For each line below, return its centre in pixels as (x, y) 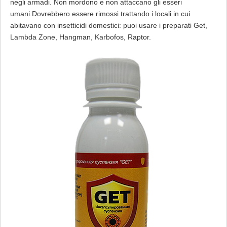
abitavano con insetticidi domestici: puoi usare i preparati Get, (108, 25)
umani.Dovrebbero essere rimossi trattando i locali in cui (100, 13)
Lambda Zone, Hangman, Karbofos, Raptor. (80, 37)
